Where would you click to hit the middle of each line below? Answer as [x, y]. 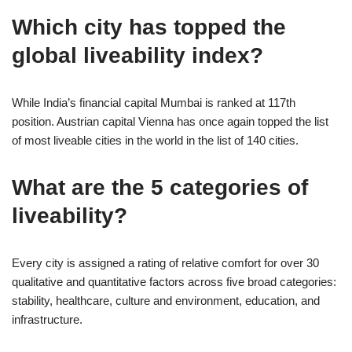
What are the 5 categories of [160, 187]
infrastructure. [47, 319]
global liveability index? [137, 55]
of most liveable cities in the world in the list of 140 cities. [155, 140]
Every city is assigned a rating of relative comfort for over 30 [165, 262]
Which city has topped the [149, 27]
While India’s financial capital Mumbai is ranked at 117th [154, 102]
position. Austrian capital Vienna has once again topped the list [170, 121]
